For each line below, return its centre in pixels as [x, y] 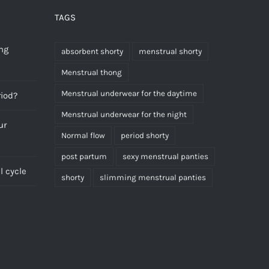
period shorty [145, 135]
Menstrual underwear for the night [124, 114]
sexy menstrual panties [165, 156]
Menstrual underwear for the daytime [129, 93]
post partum [84, 156]
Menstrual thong [92, 72]
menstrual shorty [170, 51]
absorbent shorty [92, 51]
